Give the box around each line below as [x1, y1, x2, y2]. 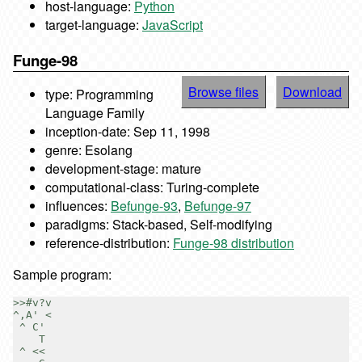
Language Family [45, 103, 145, 123]
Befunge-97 [184, 196, 251, 216]
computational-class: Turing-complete [45, 178, 259, 197]
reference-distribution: [45, 234, 173, 253]
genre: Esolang [45, 141, 133, 160]
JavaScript [142, 15, 203, 35]
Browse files [188, 82, 259, 102]
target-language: [45, 15, 142, 35]
